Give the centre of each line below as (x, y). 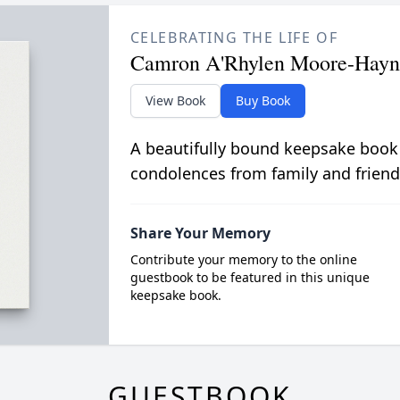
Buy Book (262, 100)
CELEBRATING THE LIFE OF (234, 37)
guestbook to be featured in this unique (250, 277)
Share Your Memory (200, 233)
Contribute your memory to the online (243, 259)
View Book (175, 100)
